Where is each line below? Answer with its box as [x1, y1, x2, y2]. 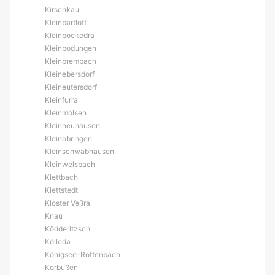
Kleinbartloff [45, 18, 87, 27]
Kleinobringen [45, 134, 92, 143]
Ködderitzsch [45, 224, 90, 233]
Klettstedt [45, 185, 78, 195]
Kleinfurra [45, 95, 78, 104]
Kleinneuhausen [45, 121, 100, 130]
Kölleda [45, 237, 71, 246]
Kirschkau [45, 5, 79, 14]
